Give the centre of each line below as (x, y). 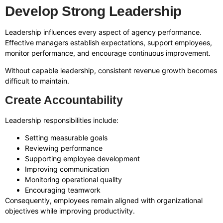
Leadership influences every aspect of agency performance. (103, 32)
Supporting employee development (82, 158)
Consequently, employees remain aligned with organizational (104, 200)
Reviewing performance (64, 148)
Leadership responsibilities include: (62, 120)
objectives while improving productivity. (70, 211)
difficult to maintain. (37, 81)
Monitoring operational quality (73, 179)
